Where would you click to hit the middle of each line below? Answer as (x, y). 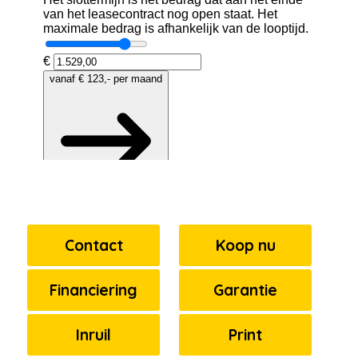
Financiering (93, 290)
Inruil (93, 334)
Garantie (245, 290)
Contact (93, 245)
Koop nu (245, 245)
